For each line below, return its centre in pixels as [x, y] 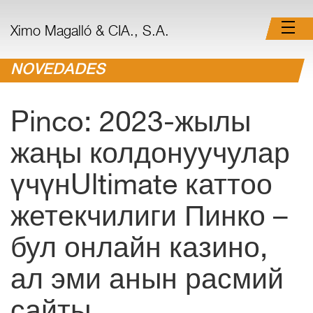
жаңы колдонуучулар [150, 157]
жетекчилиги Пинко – [149, 220]
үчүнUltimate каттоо [141, 188]
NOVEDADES [58, 71]
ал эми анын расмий [147, 283]
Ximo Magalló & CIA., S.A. [90, 33]
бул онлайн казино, [139, 251]
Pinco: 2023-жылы [131, 125]
